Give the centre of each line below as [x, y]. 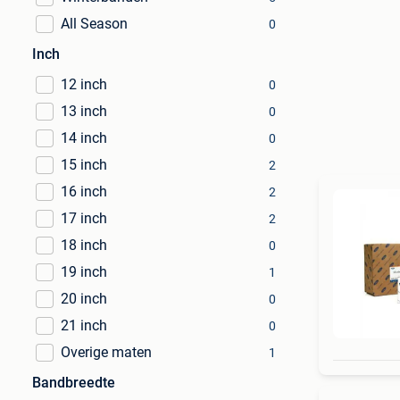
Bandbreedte [74, 383]
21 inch [84, 325]
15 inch [84, 165]
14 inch [84, 138]
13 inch [84, 111]
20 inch [84, 299]
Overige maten [106, 352]
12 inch [84, 84]
